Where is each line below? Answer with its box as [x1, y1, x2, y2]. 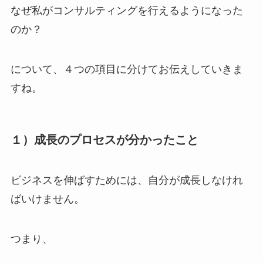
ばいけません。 [10, 193, 85, 205]
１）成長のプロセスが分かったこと [10, 133, 198, 146]
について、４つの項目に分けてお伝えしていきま [10, 63, 243, 75]
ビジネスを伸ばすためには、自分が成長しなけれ [10, 174, 243, 187]
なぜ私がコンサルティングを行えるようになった [10, 4, 243, 16]
